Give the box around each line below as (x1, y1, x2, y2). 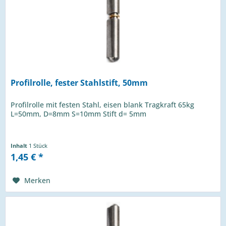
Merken (24, 175, 51, 185)
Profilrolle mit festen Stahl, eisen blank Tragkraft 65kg (11, 99, 195, 109)
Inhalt (11, 141, 29, 149)
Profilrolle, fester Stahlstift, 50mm (11, 77, 148, 88)
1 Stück (29, 141, 48, 149)
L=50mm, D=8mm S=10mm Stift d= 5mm (11, 108, 147, 119)
